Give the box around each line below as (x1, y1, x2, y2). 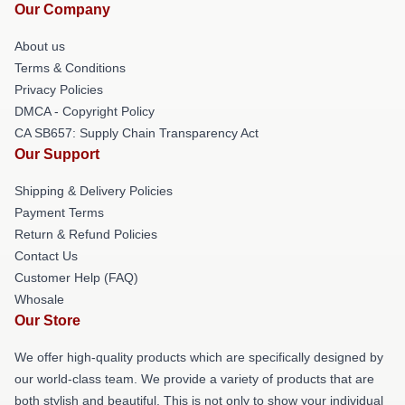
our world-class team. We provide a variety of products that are (14, 372, 374, 386)
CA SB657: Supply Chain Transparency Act (14, 126, 259, 140)
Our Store (14, 313, 80, 328)
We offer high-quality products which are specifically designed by (14, 350, 383, 364)
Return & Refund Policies (14, 227, 157, 241)
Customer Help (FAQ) (14, 270, 138, 285)
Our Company (14, 2, 110, 17)
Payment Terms (14, 205, 104, 220)
